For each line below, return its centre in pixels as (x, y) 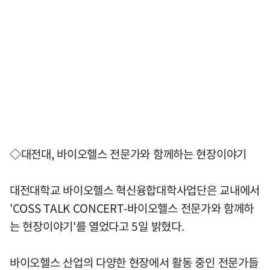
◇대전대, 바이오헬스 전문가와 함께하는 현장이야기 (128, 154)
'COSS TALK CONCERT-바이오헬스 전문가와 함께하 (132, 208)
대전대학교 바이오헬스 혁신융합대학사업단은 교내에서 (135, 190)
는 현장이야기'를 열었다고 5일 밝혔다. (97, 226)
